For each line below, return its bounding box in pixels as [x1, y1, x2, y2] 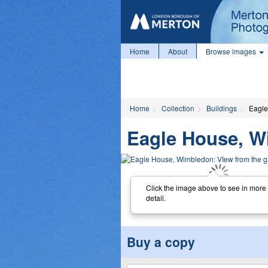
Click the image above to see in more [145, 182, 266, 193]
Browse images [206, 46, 258, 56]
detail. [145, 192, 166, 203]
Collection [162, 103, 194, 113]
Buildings [206, 103, 237, 113]
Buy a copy [127, 233, 195, 251]
